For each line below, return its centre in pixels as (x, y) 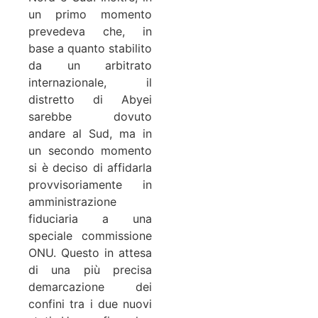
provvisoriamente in (90, 184)
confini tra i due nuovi (90, 303)
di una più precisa (90, 269)
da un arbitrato (90, 65)
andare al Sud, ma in (90, 133)
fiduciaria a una (90, 218)
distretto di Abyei (90, 99)
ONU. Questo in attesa (90, 252)
